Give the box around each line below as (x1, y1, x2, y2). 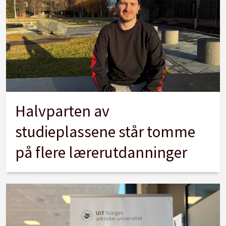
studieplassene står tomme (15, 122, 196, 142)
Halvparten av (15, 101, 110, 122)
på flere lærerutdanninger (15, 142, 188, 163)
